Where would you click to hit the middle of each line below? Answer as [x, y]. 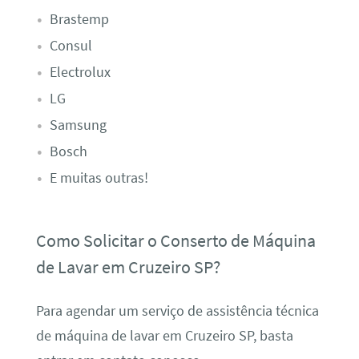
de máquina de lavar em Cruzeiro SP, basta [164, 335]
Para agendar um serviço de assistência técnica [177, 311]
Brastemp [79, 19]
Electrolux [80, 72]
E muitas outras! [99, 177]
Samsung [78, 125]
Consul [71, 45]
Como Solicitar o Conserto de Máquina [175, 241]
